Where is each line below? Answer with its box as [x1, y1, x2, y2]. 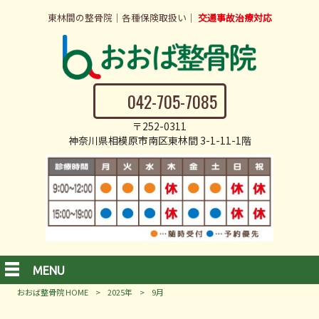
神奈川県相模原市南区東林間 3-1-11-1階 [68, 133, 251, 147]
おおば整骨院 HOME [17, 286, 88, 298]
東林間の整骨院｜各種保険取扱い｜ [47, 11, 198, 24]
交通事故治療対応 [197, 11, 272, 24]
